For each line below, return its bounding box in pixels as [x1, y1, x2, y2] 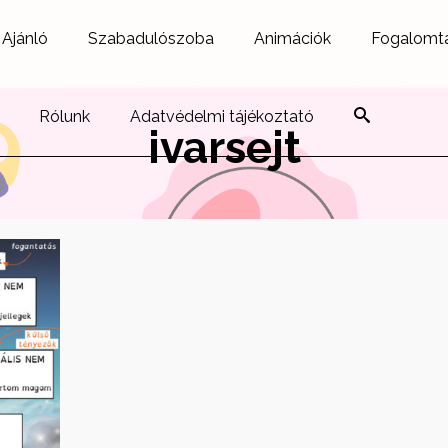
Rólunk [39, 107, 90, 126]
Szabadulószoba [88, 29, 214, 48]
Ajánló [2, 29, 48, 48]
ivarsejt [147, 122, 301, 173]
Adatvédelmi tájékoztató [130, 107, 314, 126]
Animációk [254, 29, 331, 48]
